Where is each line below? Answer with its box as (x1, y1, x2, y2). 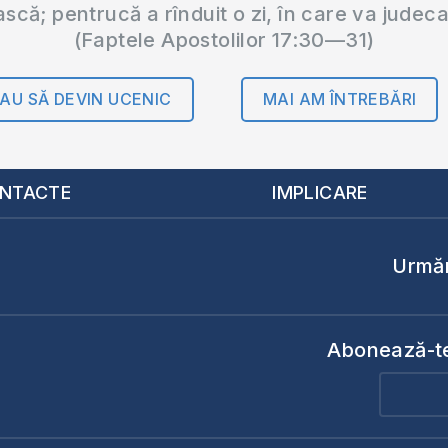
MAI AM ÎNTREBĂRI (262, 89, 417, 110)
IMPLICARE (272, 181, 368, 203)
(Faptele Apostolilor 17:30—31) (73, 28, 375, 53)
